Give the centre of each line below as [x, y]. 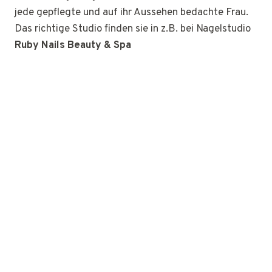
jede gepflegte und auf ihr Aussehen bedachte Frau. [131, 13]
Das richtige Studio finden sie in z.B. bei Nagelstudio [133, 29]
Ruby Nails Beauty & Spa [73, 46]
